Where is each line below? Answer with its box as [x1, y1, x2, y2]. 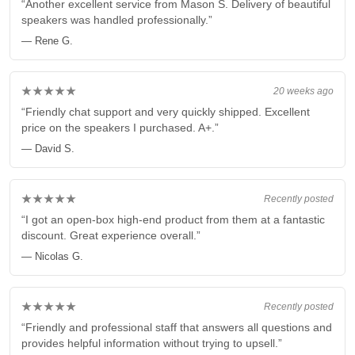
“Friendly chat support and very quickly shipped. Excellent [21, 105, 310, 119]
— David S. [21, 143, 74, 155]
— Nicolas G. [21, 250, 83, 263]
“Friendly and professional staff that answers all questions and [21, 321, 332, 334]
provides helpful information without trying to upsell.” [21, 337, 282, 350]
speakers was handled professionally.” [21, 13, 212, 27]
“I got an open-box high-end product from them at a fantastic [21, 213, 325, 227]
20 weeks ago [273, 86, 334, 97]
